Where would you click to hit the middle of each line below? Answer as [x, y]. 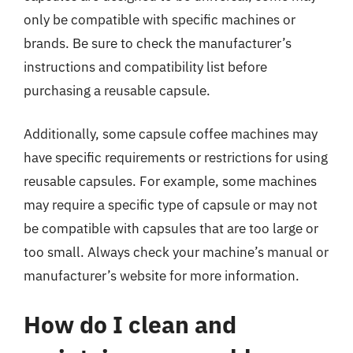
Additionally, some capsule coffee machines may [171, 134]
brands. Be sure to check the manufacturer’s [158, 43]
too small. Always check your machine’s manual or [176, 252]
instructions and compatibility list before [145, 67]
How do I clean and [130, 324]
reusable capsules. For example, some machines [170, 181]
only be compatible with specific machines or [160, 19]
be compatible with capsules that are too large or [171, 229]
